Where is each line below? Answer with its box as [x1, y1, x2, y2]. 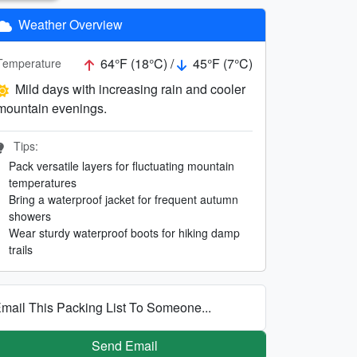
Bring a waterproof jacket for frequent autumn [9, 190, 238, 207]
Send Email [91, 335, 158, 355]
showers [9, 207, 51, 224]
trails [9, 241, 33, 257]
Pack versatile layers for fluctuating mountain [9, 157, 234, 174]
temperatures [9, 174, 76, 190]
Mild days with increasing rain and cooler [15, 79, 245, 98]
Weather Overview [15, 14, 123, 33]
